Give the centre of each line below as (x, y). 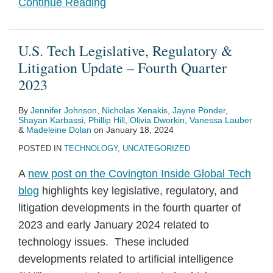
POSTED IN (41, 148)
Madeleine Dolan (59, 130)
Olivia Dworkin (157, 120)
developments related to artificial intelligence (126, 259)
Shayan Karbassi (51, 120)
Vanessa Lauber (221, 120)
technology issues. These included (104, 242)
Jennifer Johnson (64, 110)
